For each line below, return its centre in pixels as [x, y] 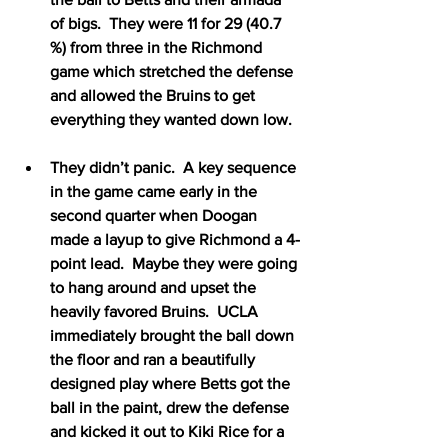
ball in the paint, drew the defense [171, 407]
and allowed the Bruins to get [154, 95]
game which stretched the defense [173, 71]
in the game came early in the [155, 191]
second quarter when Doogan [155, 215]
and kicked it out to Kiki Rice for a [169, 431]
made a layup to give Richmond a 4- [175, 239]
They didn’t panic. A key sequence [175, 167]
